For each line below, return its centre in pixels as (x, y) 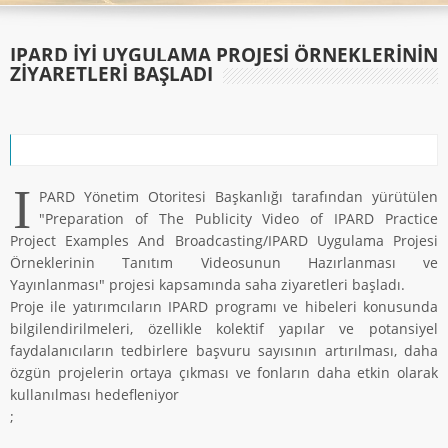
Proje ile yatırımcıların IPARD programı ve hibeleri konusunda (224, 306)
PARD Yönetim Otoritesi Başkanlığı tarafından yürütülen (238, 196)
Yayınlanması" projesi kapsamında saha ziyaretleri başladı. (207, 284)
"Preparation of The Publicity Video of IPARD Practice (238, 218)
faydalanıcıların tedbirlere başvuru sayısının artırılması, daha (224, 350)
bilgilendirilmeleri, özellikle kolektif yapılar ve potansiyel (224, 328)
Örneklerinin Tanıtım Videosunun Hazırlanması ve (224, 262)
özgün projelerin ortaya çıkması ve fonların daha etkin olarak (224, 372)
